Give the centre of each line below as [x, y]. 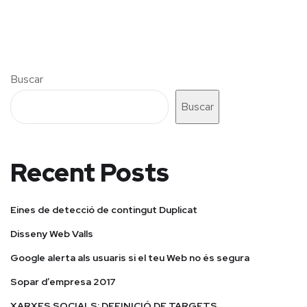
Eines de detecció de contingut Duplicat [104, 210]
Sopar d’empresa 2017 [63, 282]
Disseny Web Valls [52, 234]
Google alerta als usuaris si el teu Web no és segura [130, 258]
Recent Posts [90, 173]
